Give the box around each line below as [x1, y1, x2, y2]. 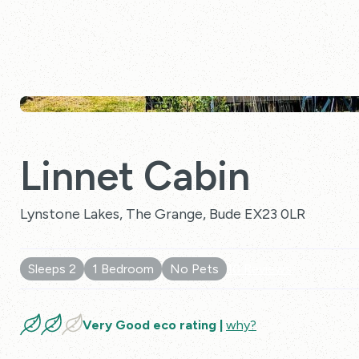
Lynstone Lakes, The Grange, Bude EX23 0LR [20, 205, 305, 223]
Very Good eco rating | [83, 317, 226, 333]
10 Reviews [227, 261, 292, 276]
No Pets [170, 261, 219, 276]
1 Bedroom [92, 261, 154, 276]
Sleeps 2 [28, 261, 76, 276]
